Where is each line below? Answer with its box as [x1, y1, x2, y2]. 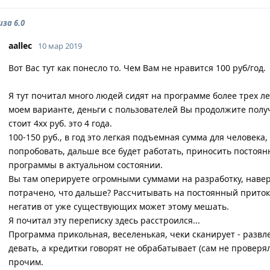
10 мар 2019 [38, 40, 82, 51]
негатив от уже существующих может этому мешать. [8, 201, 229, 212]
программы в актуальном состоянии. [8, 159, 163, 171]
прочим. [8, 256, 43, 268]
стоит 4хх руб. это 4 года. [8, 118, 112, 129]
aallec [8, 40, 32, 51]
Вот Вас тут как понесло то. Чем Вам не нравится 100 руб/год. [8, 62, 266, 74]
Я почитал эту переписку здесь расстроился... [8, 215, 200, 226]
